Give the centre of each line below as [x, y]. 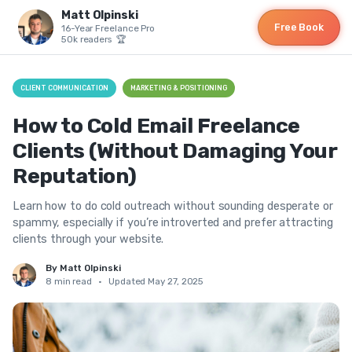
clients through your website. [88, 239]
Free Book [299, 27]
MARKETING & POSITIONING [179, 88]
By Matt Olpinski [83, 268]
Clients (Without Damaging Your [175, 151]
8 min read [69, 281]
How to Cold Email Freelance [156, 126]
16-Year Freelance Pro [108, 28]
